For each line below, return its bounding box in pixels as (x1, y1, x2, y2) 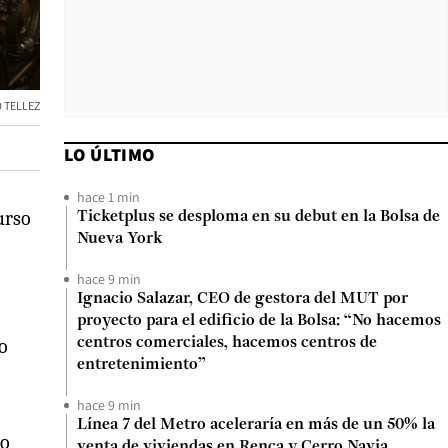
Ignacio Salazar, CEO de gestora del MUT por (77, 291, 408, 307)
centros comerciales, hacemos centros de (77, 335, 377, 351)
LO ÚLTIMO (64, 143, 155, 166)
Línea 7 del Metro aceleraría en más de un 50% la (77, 417, 435, 433)
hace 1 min (77, 188, 140, 206)
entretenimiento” (77, 357, 206, 373)
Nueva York (77, 231, 162, 247)
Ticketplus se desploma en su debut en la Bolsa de (77, 209, 440, 225)
